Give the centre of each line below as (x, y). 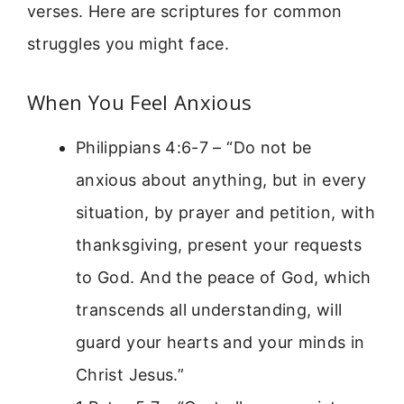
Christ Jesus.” (130, 374)
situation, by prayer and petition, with (226, 212)
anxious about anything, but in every (221, 179)
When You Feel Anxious (140, 101)
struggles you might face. (128, 44)
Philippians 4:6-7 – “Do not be (194, 147)
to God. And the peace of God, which (224, 277)
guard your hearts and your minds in (220, 342)
